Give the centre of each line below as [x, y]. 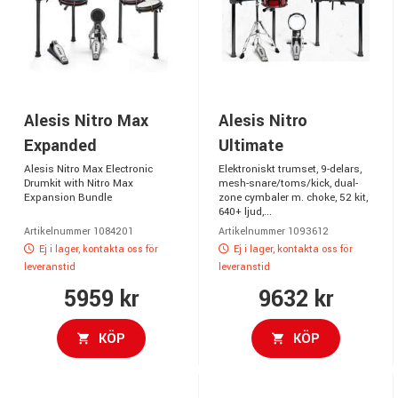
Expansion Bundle [68, 197]
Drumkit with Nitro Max [79, 183]
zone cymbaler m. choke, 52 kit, [293, 197]
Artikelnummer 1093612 [274, 231]
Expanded [60, 145]
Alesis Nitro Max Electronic [88, 169]
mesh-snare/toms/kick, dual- [288, 183]
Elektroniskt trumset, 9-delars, [290, 169]
